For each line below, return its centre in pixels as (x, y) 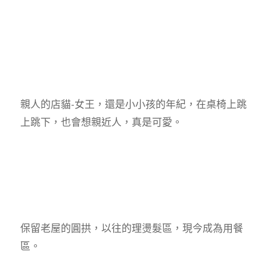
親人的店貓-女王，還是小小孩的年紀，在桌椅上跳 (133, 104)
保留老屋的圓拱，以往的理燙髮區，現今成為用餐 (131, 228)
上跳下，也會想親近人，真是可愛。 (101, 122)
